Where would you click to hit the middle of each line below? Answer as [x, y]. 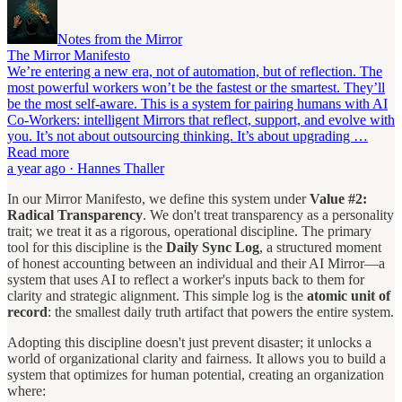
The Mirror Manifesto [69, 55]
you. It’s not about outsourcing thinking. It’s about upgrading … [188, 135]
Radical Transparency [75, 214]
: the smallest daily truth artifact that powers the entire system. [221, 311]
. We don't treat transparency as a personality [268, 214]
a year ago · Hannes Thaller [86, 168]
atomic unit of [349, 295]
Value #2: [338, 198]
